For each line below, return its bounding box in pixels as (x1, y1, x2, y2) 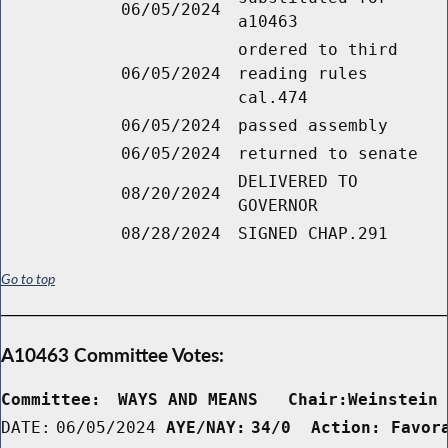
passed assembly (238, 116, 388, 136)
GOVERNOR (238, 196, 318, 216)
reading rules (238, 64, 368, 84)
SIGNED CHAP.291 (238, 224, 388, 244)
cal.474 (238, 88, 308, 108)
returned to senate (238, 144, 418, 164)
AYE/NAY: (166, 417, 246, 437)
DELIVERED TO (238, 172, 358, 192)
